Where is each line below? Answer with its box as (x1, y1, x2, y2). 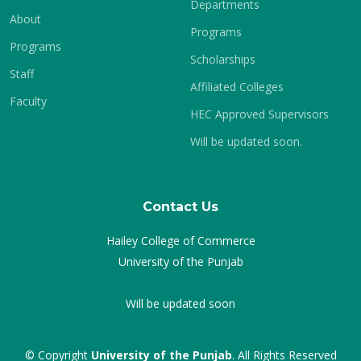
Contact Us (143, 199, 218, 214)
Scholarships (190, 52, 255, 67)
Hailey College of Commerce (106, 233, 255, 248)
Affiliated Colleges (190, 79, 284, 94)
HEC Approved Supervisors (190, 106, 329, 122)
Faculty (10, 93, 47, 109)
